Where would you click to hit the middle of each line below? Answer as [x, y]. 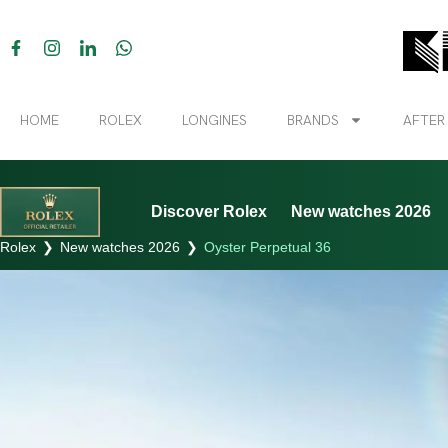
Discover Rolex [208, 211]
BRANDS [313, 119]
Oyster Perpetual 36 [267, 246]
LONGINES [214, 119]
